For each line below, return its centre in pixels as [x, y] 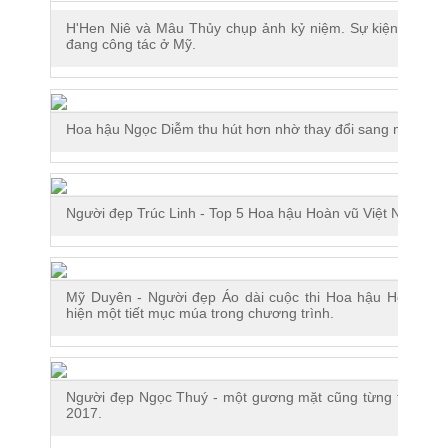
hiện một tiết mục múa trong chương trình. [200, 313]
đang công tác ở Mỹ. [131, 44]
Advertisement [274, 99]
